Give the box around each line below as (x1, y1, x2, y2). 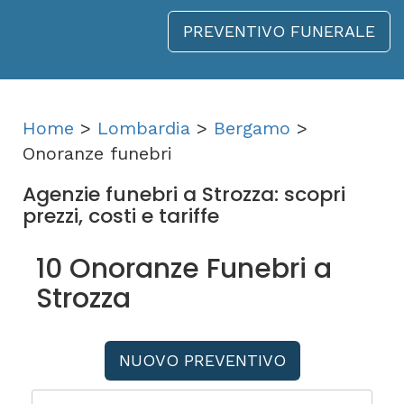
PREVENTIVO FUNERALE (183, 22, 375, 41)
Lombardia (97, 117, 190, 139)
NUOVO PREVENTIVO (118, 351, 286, 370)
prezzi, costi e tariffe (23, 202, 219, 230)
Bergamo (214, 117, 290, 139)
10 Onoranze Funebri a (36, 250, 332, 288)
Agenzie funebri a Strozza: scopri (23, 180, 345, 208)
